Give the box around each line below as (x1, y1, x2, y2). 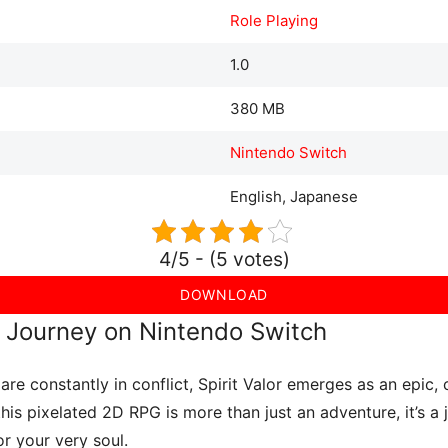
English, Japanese (229, 186, 358, 206)
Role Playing (229, 10, 318, 30)
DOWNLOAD (179, 285, 269, 303)
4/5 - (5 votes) (158, 246, 290, 271)
